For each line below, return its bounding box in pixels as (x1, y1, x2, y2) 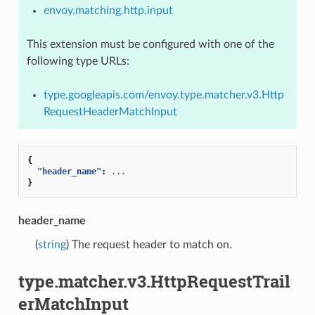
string (37, 238, 66, 250)
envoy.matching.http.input (43, 4, 173, 16)
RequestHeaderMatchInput (43, 105, 177, 117)
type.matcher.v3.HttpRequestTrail (18, 269, 290, 292)
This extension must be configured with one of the (26, 38, 274, 50)
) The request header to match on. (65, 238, 232, 250)
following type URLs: (26, 55, 129, 67)
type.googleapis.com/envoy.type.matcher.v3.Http (43, 89, 284, 101)
